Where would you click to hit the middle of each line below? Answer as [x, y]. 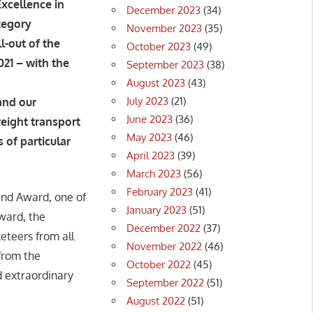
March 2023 [154, 173]
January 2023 [157, 210]
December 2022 [164, 228]
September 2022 [166, 282]
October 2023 [159, 46]
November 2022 [165, 246]
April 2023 [151, 155]
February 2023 [160, 191]
